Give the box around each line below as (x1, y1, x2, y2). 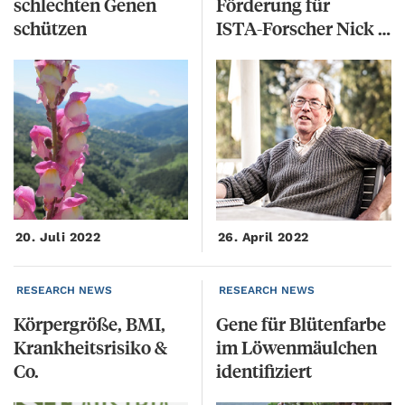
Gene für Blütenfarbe (216, 311, 386, 336)
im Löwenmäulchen (216, 334, 377, 360)
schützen (14, 14, 87, 40)
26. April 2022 (218, 230, 309, 245)
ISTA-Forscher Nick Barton (378, 14, 391, 40)
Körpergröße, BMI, (14, 311, 165, 336)
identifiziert (216, 358, 312, 383)
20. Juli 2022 (15, 230, 101, 245)
